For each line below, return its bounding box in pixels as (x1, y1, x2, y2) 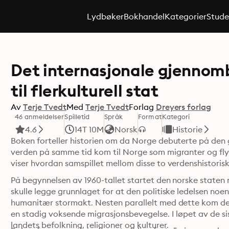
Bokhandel (123, 11, 165, 21)
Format (138, 112, 162, 121)
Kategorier (164, 11, 207, 21)
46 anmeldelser (15, 112, 64, 121)
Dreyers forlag (155, 102, 212, 112)
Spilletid (64, 112, 90, 121)
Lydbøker (86, 11, 124, 21)
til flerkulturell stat (11, 80, 158, 101)
